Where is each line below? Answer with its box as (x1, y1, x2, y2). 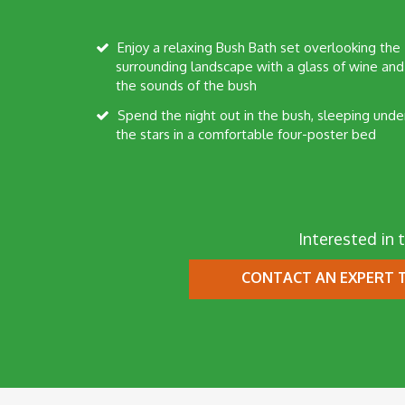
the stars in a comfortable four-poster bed (116, 125, 376, 143)
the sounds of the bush (116, 76, 257, 94)
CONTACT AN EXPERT (240, 268, 394, 287)
